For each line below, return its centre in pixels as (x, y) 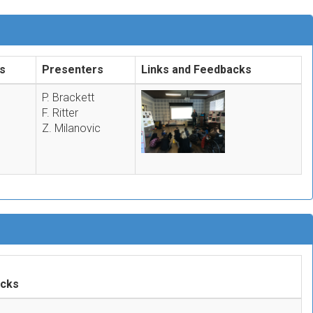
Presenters (73, 69)
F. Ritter (60, 112)
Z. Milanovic (71, 128)
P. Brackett (68, 97)
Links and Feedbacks (196, 69)
